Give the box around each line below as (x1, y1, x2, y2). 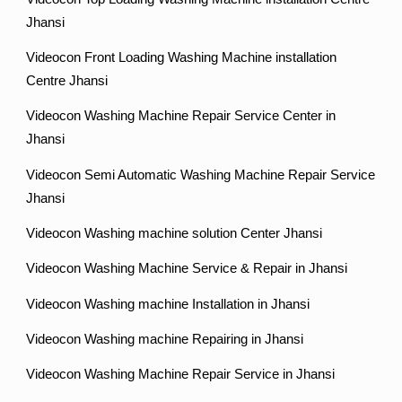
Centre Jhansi (26, 73, 109, 88)
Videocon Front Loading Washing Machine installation (26, 49, 337, 65)
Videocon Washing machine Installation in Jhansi (26, 296, 310, 311)
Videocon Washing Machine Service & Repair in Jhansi (26, 261, 348, 276)
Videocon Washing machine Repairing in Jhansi (26, 331, 304, 346)
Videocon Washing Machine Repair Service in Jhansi (26, 367, 336, 382)
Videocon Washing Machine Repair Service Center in (26, 109, 336, 124)
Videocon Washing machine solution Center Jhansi (26, 225, 323, 240)
